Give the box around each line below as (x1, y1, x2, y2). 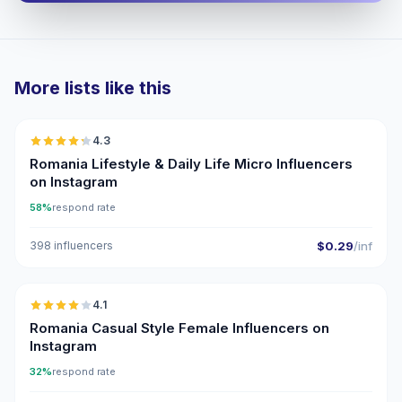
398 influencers (30, 239, 113, 252)
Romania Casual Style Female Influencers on (30, 319, 329, 336)
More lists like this (14, 77, 171, 99)
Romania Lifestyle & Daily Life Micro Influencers (30, 155, 353, 172)
